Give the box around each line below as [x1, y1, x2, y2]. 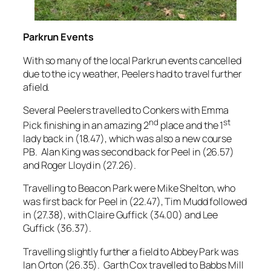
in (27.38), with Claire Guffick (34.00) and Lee [23, 208, 218, 222]
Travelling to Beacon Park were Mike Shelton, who [23, 181, 236, 195]
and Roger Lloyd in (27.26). [23, 158, 142, 172]
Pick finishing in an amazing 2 [23, 119, 149, 132]
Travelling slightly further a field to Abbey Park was [23, 244, 238, 258]
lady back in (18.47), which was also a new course [23, 132, 232, 146]
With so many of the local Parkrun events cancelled [23, 53, 241, 67]
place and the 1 [158, 119, 224, 132]
